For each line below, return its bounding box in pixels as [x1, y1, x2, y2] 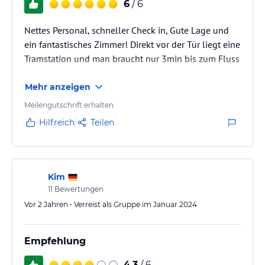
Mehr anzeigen [25, 81, 91, 92]
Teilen [91, 117, 114, 128]
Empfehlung [24, 235, 86, 247]
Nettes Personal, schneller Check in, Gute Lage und [24, 24, 229, 36]
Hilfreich [39, 117, 75, 128]
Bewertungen [53, 184, 104, 193]
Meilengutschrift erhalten [24, 100, 114, 109]
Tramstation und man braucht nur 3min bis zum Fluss [24, 52, 240, 64]
